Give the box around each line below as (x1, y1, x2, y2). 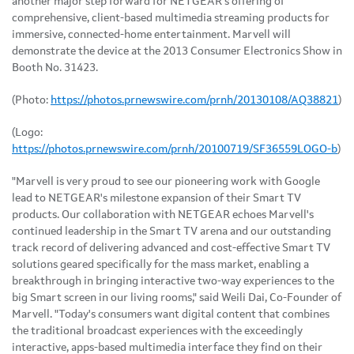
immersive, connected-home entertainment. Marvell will (12, 28, 291, 40)
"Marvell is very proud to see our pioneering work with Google (12, 175, 320, 187)
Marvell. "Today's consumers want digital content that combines (12, 308, 330, 320)
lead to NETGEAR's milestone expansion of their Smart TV (12, 192, 301, 204)
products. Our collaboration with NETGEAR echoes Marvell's (12, 209, 314, 220)
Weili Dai (221, 292, 265, 303)
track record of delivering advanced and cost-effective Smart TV (12, 242, 330, 254)
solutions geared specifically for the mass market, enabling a (12, 258, 309, 270)
